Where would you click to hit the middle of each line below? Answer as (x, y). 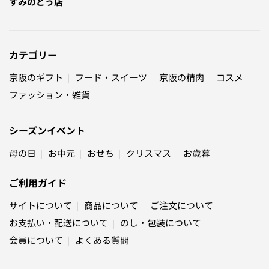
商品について (111, 205)
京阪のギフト (36, 77)
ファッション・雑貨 (50, 95)
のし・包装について (161, 223)
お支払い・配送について (59, 223)
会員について (36, 240)
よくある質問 (102, 240)
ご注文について (182, 205)
